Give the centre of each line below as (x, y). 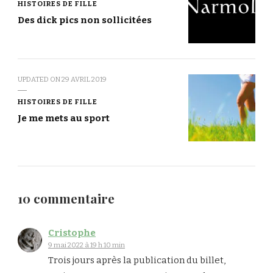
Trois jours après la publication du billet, (137, 260)
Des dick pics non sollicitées (85, 20)
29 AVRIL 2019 (84, 79)
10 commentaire (66, 198)
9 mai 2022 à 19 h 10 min (87, 245)
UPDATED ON (40, 79)
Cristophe (72, 232)
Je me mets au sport (64, 118)
